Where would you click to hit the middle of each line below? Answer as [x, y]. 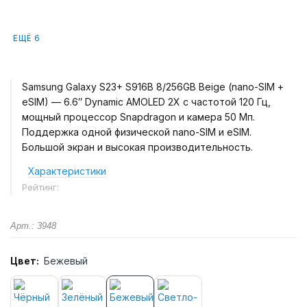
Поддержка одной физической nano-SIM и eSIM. [137, 132]
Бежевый [66, 261]
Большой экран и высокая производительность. [137, 147]
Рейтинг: [42, 187]
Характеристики [67, 171]
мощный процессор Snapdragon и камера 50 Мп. [138, 117]
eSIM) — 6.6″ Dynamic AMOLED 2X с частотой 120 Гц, [146, 102]
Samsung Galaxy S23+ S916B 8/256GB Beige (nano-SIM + [153, 87]
